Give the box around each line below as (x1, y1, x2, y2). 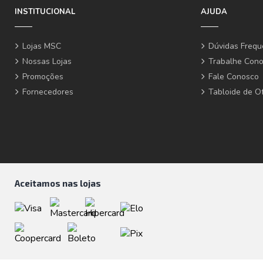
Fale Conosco (208, 70, 259, 82)
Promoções (22, 70, 63, 82)
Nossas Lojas (22, 55, 72, 67)
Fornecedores (22, 86, 73, 97)
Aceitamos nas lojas (15, 177, 101, 188)
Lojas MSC (22, 40, 61, 52)
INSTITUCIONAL (15, 6, 75, 17)
